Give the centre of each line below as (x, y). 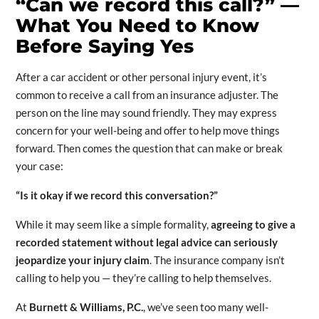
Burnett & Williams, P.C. (86, 307)
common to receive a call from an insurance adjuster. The (147, 95)
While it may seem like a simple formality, (113, 225)
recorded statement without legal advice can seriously (146, 242)
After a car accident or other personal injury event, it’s (141, 77)
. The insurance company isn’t (217, 260)
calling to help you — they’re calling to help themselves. (143, 278)
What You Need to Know (137, 26)
